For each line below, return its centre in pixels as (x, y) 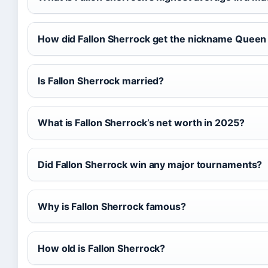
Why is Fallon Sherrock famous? (112, 206)
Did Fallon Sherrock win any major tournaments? (150, 165)
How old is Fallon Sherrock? (102, 248)
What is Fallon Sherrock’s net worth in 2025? (141, 123)
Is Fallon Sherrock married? (101, 81)
